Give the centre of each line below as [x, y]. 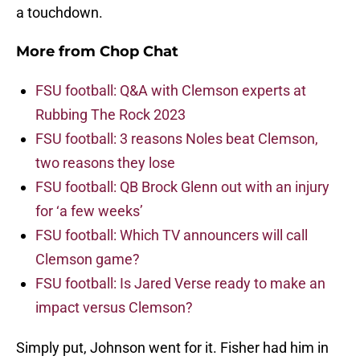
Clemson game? [88, 260]
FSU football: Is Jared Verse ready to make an [180, 284]
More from [58, 52]
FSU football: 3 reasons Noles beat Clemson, [177, 139]
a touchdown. [59, 13]
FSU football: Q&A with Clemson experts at [171, 91]
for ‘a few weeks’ [89, 211]
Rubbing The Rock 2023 [110, 115]
